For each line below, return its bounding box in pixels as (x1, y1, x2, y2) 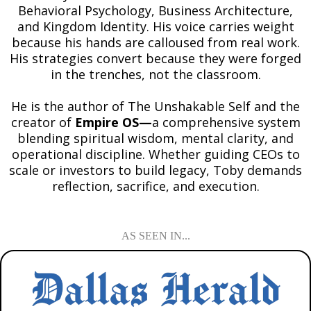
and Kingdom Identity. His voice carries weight (17, 18, 294, 35)
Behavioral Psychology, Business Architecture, (18, 2, 293, 19)
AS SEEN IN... (121, 230, 190, 242)
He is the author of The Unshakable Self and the (11, 98, 300, 115)
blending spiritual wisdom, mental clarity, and (17, 130, 294, 147)
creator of (10, 114, 75, 131)
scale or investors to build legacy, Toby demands (9, 162, 302, 179)
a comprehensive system (151, 114, 301, 131)
